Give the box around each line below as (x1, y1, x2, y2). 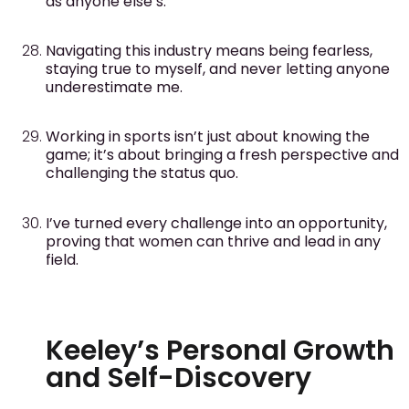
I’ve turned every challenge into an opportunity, (46, 212, 387, 234)
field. (46, 248, 79, 270)
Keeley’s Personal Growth (46, 331, 394, 371)
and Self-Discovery (46, 359, 311, 398)
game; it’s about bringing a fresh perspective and (46, 144, 399, 166)
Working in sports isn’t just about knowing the (46, 126, 370, 148)
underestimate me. (46, 77, 183, 99)
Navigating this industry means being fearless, (46, 40, 372, 62)
